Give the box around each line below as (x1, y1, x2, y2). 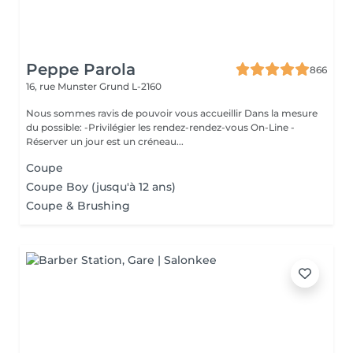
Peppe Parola (26, 60, 136, 79)
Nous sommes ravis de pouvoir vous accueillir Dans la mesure (26, 107, 244, 119)
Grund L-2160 (99, 80, 162, 92)
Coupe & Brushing (26, 199, 130, 213)
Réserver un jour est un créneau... (26, 136, 184, 147)
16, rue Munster (26, 80, 99, 92)
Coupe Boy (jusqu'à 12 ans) (26, 180, 176, 194)
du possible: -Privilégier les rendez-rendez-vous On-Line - (26, 121, 295, 133)
